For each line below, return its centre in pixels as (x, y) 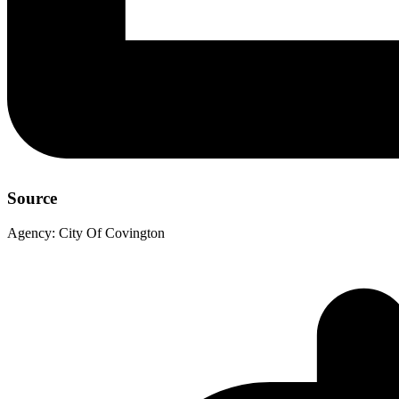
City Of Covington (112, 232)
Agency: (31, 232)
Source (32, 199)
